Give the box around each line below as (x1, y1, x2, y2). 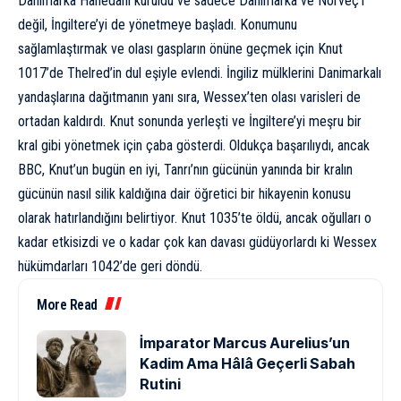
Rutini (140, 374, 181, 393)
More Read (37, 295, 98, 313)
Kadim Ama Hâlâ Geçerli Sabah (140, 354, 355, 372)
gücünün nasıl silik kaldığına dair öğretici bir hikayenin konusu (18, 184, 351, 202)
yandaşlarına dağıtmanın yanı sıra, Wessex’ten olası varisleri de (18, 88, 361, 106)
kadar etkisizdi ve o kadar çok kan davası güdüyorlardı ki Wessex (18, 233, 377, 251)
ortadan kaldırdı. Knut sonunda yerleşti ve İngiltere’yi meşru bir (18, 112, 362, 130)
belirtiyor (126, 209, 175, 226)
